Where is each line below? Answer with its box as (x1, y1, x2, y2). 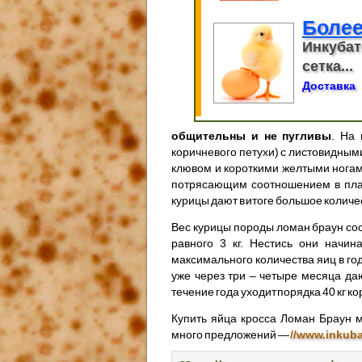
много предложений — (171, 327, 291, 341)
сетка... (302, 57, 353, 74)
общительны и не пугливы (171, 128, 332, 142)
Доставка (302, 78, 356, 92)
